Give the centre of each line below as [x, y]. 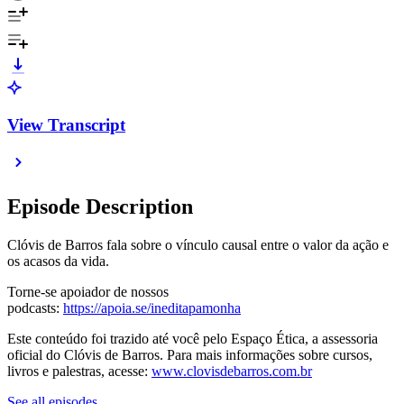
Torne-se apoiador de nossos [88, 292]
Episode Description [100, 207]
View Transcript [66, 124]
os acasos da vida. [58, 262]
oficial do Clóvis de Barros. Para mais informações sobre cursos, [190, 355]
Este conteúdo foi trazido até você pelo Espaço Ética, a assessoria [193, 339]
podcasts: [35, 308]
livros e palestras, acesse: [79, 372]
